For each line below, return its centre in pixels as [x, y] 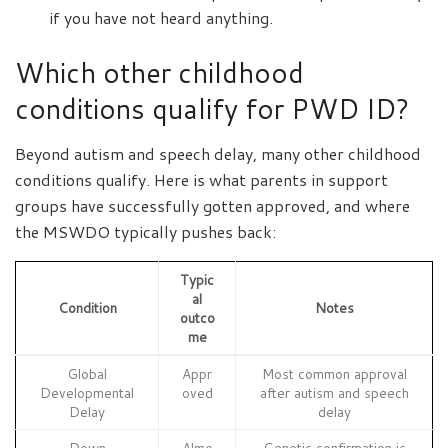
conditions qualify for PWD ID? [212, 109]
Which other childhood [159, 73]
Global [87, 374]
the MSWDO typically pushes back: [145, 232]
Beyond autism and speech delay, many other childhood [218, 154]
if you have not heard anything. [161, 18]
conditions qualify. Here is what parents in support [201, 180]
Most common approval [334, 374]
